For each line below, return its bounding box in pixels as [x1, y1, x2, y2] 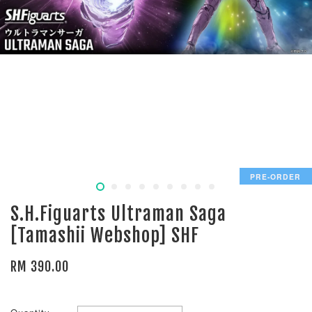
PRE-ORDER [250, 171, 302, 182]
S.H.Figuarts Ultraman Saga [10, 203, 226, 225]
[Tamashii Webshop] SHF [10, 224, 199, 247]
